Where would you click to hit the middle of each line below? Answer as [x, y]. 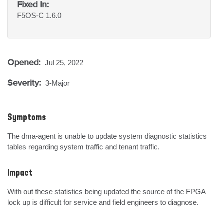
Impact [20, 173]
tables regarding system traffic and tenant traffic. [83, 147]
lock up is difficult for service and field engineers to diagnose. [103, 202]
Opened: [25, 62]
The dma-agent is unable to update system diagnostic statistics [107, 136]
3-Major [57, 83]
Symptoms [27, 118]
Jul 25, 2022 [64, 63]
